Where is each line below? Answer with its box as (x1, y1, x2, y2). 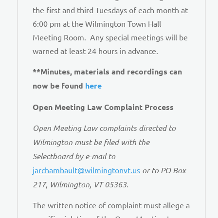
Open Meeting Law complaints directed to (33, 122, 176, 133)
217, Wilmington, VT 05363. (33, 179, 130, 189)
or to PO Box (140, 164, 186, 175)
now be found (33, 80, 85, 91)
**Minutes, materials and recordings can (33, 66, 182, 77)
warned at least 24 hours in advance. (33, 45, 158, 55)
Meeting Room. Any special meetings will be (33, 32, 188, 42)
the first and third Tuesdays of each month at (33, 4, 188, 15)
